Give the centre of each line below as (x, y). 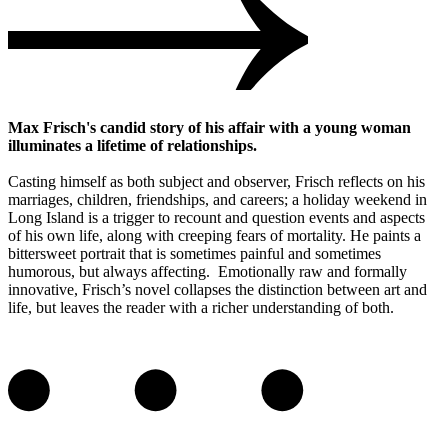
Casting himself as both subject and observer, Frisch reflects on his (216, 181)
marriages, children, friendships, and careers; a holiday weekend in (217, 199)
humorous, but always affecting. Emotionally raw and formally (207, 271)
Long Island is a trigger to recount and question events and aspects (216, 217)
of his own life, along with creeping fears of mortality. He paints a (214, 235)
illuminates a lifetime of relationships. (132, 145)
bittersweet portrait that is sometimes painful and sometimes (194, 253)
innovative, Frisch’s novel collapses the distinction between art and (217, 289)
